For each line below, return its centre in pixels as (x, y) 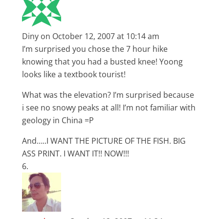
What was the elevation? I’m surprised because (108, 95)
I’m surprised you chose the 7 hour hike (95, 49)
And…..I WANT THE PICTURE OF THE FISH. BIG (104, 141)
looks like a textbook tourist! (74, 74)
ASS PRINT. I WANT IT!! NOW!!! (75, 153)
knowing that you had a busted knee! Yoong (102, 62)
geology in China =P (58, 120)
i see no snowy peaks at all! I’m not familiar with (109, 108)
